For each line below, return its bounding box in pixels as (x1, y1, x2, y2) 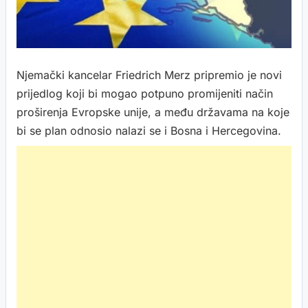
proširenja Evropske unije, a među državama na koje (16, 105, 289, 119)
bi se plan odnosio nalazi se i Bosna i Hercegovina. (16, 124, 281, 137)
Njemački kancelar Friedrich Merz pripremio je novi (16, 68, 282, 82)
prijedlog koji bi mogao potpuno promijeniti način (16, 87, 273, 100)
